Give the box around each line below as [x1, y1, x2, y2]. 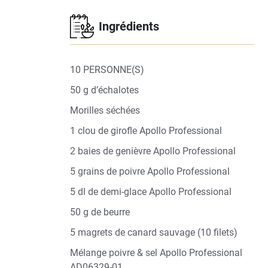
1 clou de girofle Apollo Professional [70, 125, 222, 136]
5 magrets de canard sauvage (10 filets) [70, 227, 237, 238]
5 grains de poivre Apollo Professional [70, 166, 230, 177]
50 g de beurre [70, 206, 130, 218]
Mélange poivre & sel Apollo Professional [70, 247, 242, 258]
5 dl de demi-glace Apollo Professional [70, 186, 232, 197]
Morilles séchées [70, 105, 140, 116]
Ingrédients [99, 19, 159, 33]
